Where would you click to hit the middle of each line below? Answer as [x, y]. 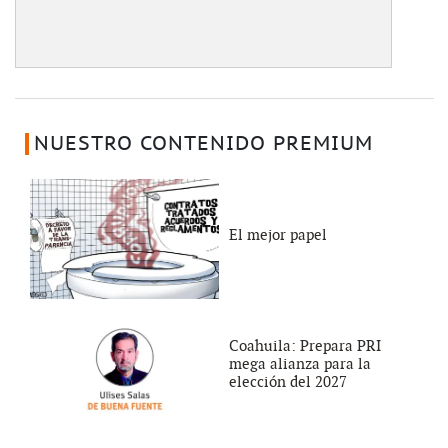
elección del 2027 [288, 381]
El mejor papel [278, 235]
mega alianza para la [300, 363]
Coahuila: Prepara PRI [305, 345]
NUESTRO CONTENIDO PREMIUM [203, 144]
